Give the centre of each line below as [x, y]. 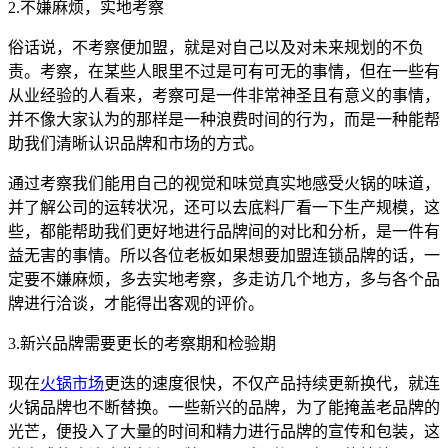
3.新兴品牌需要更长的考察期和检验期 [142, 344]
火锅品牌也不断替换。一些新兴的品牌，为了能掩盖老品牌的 [224, 408]
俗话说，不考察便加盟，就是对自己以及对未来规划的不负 [216, 48]
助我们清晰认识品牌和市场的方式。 [136, 144]
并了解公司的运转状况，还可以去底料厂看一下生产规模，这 [224, 208]
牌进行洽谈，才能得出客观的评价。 [136, 304]
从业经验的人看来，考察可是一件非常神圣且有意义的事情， [224, 96]
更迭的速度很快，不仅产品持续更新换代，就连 [272, 384]
